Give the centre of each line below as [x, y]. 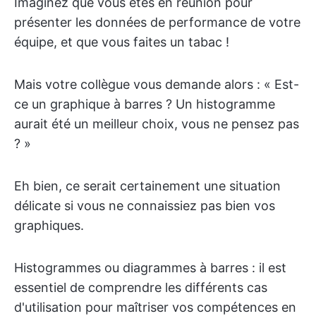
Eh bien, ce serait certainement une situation [147, 186]
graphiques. [49, 225]
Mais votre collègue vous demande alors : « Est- [157, 84]
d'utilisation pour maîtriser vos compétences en [155, 307]
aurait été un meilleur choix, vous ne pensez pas [157, 124]
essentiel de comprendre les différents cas [141, 287]
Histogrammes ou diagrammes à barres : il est [150, 268]
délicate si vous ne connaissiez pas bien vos [145, 206]
